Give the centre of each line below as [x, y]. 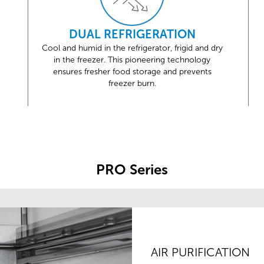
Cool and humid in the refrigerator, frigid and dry [132, 48]
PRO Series [132, 170]
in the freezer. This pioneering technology [132, 60]
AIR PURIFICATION [200, 252]
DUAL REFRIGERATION [132, 34]
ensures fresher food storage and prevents [132, 72]
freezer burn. [132, 84]
